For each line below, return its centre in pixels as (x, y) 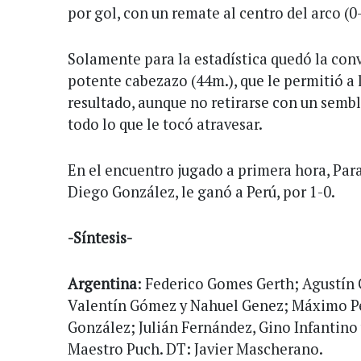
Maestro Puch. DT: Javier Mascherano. (195, 349)
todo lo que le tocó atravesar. (165, 124)
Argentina (102, 283)
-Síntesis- (100, 237)
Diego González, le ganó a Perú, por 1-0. (201, 191)
